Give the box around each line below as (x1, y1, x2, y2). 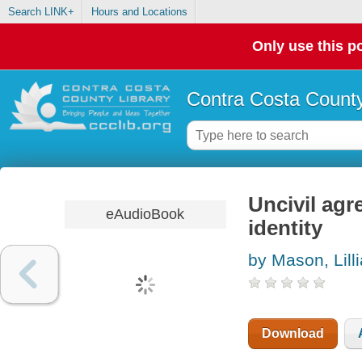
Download (261, 326, 324, 341)
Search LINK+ (7, 6, 74, 19)
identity (247, 217, 322, 240)
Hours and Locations (90, 6, 187, 19)
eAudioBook (106, 205, 185, 222)
